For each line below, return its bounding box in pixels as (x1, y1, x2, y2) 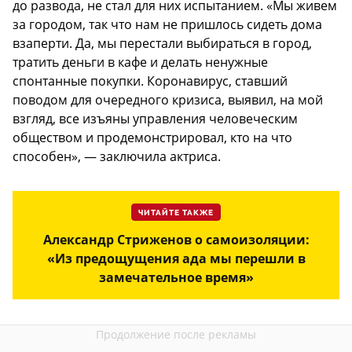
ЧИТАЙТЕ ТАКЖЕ (138, 207, 214, 218)
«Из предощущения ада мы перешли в (46, 249, 306, 267)
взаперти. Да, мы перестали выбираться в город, (13, 34, 312, 52)
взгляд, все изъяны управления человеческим (13, 109, 298, 127)
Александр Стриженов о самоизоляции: (42, 230, 310, 248)
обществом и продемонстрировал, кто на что (13, 128, 292, 146)
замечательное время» (98, 268, 254, 286)
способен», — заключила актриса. (13, 147, 221, 165)
